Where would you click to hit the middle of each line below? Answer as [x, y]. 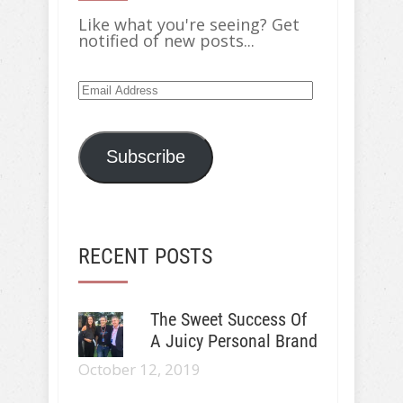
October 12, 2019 [139, 369]
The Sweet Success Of [228, 319]
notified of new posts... [166, 40]
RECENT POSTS [145, 256]
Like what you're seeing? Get [189, 24]
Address [108, 103]
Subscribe [145, 157]
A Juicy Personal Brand [233, 340]
